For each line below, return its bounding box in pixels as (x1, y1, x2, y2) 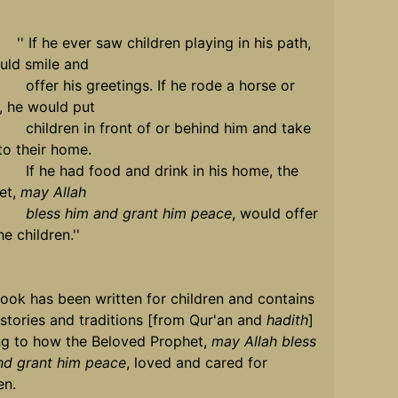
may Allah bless (211, 332, 316, 351)
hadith (266, 311, 308, 330)
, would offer (231, 204, 318, 223)
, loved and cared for (125, 354, 267, 372)
